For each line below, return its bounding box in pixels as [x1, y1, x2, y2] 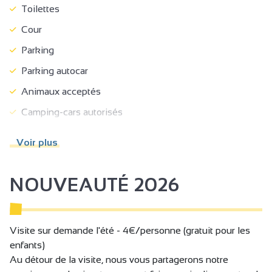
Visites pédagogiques [16, 168, 115, 179]
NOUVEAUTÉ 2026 [10, 174, 180, 195]
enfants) [10, 239, 45, 250]
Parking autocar [16, 65, 88, 76]
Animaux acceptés [16, 86, 101, 97]
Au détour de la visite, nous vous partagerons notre [10, 254, 228, 265]
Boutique [16, 127, 61, 138]
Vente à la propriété [16, 189, 106, 200]
